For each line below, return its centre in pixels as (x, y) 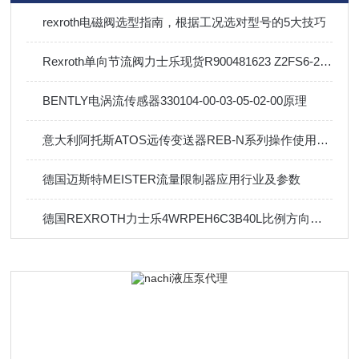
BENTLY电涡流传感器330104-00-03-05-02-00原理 (175, 101)
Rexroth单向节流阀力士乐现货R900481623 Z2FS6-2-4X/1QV (326, 61)
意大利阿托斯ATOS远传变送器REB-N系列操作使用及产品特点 (323, 140)
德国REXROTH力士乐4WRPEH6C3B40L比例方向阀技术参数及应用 (317, 218)
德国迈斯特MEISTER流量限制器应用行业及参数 (172, 179)
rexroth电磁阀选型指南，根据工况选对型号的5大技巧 (185, 22)
